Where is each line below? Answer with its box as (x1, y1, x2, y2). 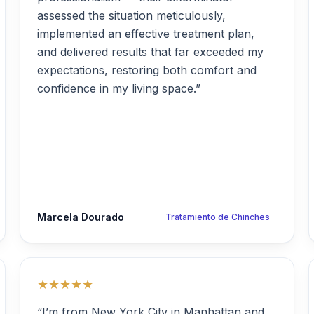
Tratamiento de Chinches (165, 212, 270, 222)
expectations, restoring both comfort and (37, 63, 257, 77)
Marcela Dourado (37, 211, 124, 223)
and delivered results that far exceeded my (37, 45, 264, 59)
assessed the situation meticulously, (37, 8, 226, 22)
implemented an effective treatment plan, (37, 27, 254, 41)
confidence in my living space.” (37, 81, 200, 95)
